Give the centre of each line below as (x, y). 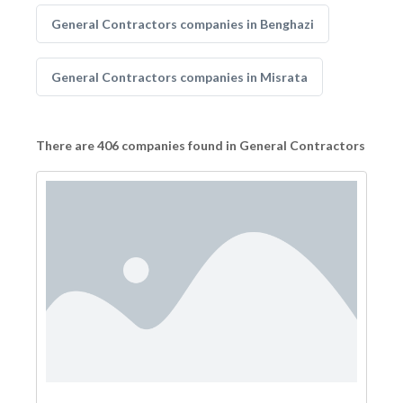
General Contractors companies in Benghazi (183, 24)
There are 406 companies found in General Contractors (201, 145)
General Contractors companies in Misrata (179, 77)
